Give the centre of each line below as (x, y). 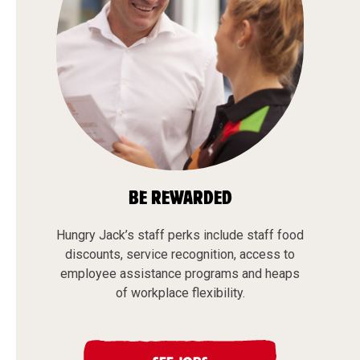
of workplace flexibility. (180, 293)
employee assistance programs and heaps (180, 274)
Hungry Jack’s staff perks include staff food (180, 235)
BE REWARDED (180, 199)
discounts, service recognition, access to (180, 255)
